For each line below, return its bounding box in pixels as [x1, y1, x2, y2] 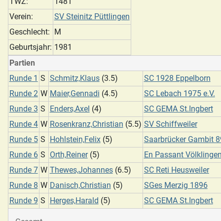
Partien [9, 58, 35, 68]
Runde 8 [9, 181, 38, 190]
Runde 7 [9, 165, 38, 175]
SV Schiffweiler [144, 119, 197, 129]
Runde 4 [9, 119, 38, 129]
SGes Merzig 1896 [144, 181, 208, 190]
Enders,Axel [49, 104, 90, 113]
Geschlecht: [9, 27, 50, 37]
